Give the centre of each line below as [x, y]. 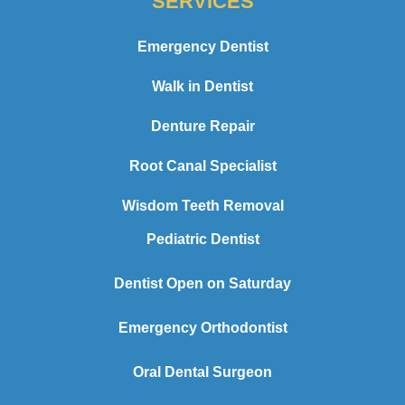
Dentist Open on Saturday [202, 283]
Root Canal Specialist [202, 165]
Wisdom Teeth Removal [202, 205]
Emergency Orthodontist [202, 327]
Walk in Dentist [202, 86]
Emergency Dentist [202, 46]
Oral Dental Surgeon [202, 372]
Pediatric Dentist [202, 239]
